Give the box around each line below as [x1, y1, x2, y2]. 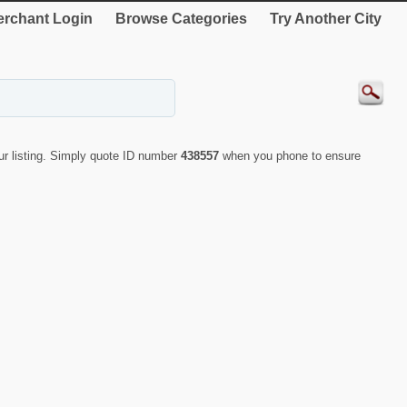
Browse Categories [115, 11, 247, 26]
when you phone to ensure [223, 148, 361, 163]
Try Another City [270, 11, 382, 26]
